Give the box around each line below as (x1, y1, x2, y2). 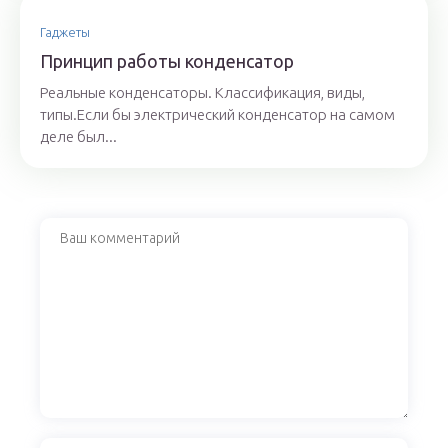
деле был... (40, 128, 117, 146)
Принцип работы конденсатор (40, 51, 294, 72)
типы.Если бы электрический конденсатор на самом (40, 106, 395, 124)
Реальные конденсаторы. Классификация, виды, (40, 84, 365, 102)
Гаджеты (40, 25, 90, 40)
